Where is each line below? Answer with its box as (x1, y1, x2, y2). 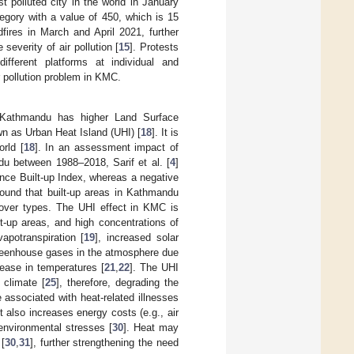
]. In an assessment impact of (34, 141, 179, 154)
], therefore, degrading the (56, 277, 179, 289)
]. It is (152, 126, 179, 139)
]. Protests (130, 40, 179, 53)
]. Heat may (123, 322, 179, 334)
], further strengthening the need (29, 337, 179, 349)
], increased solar (95, 232, 179, 244)
